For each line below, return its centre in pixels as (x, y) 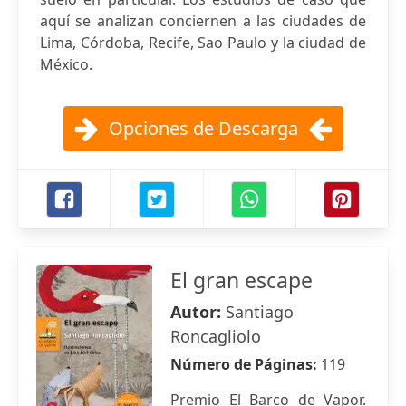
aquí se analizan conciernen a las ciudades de (203, 21)
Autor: (198, 312)
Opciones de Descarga (203, 128)
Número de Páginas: (246, 364)
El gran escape (242, 280)
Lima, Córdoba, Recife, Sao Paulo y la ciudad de (203, 43)
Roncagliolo (216, 336)
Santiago (260, 312)
